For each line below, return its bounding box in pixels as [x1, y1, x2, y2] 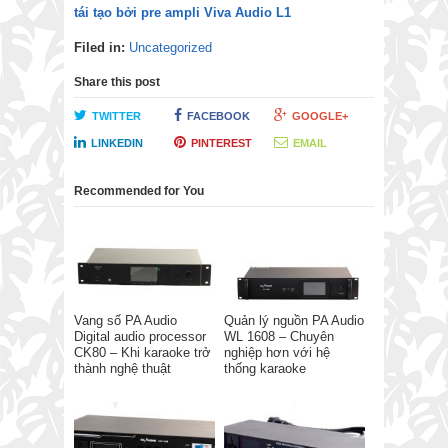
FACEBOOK [186, 109, 250, 122]
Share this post [74, 74, 160, 89]
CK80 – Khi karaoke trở [74, 344, 211, 360]
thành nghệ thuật [74, 360, 171, 376]
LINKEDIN [91, 136, 143, 149]
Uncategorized [129, 39, 212, 55]
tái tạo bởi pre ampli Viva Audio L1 [74, 4, 291, 20]
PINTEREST [190, 136, 252, 149]
